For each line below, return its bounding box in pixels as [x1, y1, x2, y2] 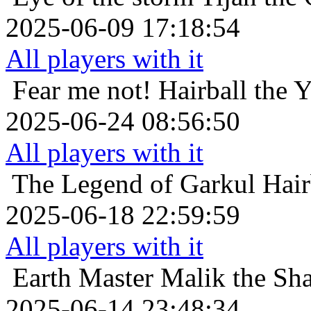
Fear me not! [12, 75, 151, 106]
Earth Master [12, 262, 153, 293]
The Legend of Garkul [12, 169, 255, 199]
